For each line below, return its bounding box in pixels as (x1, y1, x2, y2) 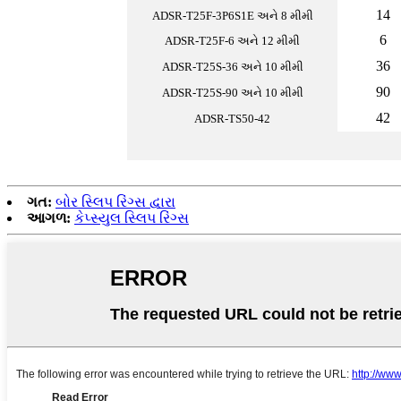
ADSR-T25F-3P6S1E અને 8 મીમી (151, 9, 313, 23)
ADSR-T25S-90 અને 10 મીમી (161, 86, 303, 100)
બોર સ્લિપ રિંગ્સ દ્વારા (55, 194, 175, 210)
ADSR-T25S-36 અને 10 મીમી (161, 60, 303, 74)
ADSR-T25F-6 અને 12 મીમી (165, 34, 300, 48)
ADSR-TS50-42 (194, 112, 270, 126)
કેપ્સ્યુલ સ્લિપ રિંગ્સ (74, 210, 189, 226)
